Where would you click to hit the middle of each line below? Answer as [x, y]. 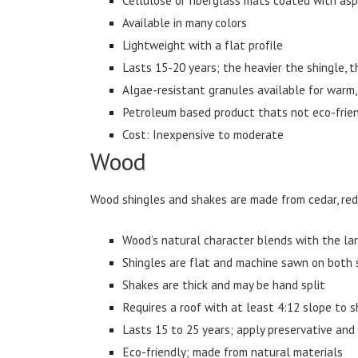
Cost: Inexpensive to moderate [203, 134]
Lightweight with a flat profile [203, 44]
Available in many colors [185, 22]
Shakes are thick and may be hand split [224, 284]
